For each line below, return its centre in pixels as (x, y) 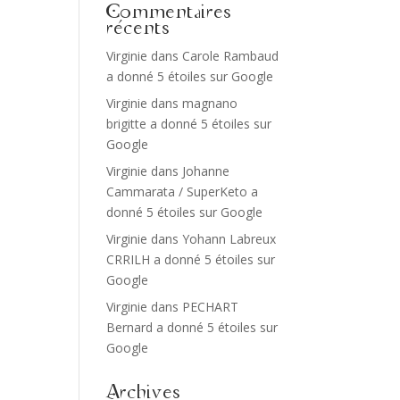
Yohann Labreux (229, 239)
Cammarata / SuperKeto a (183, 192)
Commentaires (169, 12)
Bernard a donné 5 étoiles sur (192, 327)
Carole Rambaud (231, 56)
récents (138, 29)
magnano (210, 103)
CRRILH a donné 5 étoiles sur (191, 259)
